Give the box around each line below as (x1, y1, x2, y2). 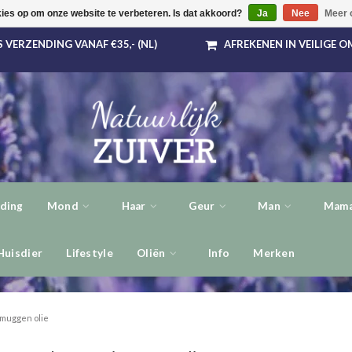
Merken (253, 247, 295, 259)
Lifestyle (66, 247, 113, 259)
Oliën (136, 247, 168, 259)
